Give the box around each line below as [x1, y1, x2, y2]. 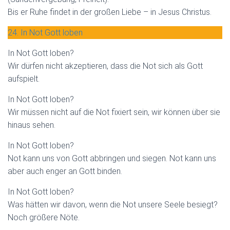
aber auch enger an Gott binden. [8, 166, 122, 176]
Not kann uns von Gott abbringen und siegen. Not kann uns [8, 153, 216, 163]
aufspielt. [8, 73, 40, 84]
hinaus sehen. [8, 120, 55, 130]
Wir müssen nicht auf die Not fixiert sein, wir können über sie [8, 107, 220, 117]
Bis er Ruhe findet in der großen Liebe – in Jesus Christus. [8, 7, 214, 17]
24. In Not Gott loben [8, 27, 83, 37]
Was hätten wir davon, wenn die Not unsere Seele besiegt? [8, 199, 218, 209]
